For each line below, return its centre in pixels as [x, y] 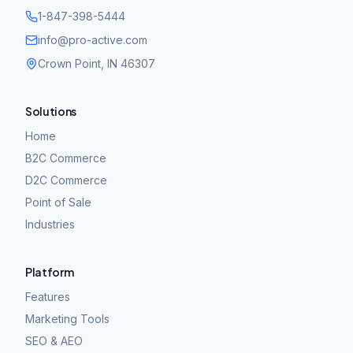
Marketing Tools [67, 319]
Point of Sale [58, 202]
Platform [50, 272]
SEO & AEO [54, 341]
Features [48, 297]
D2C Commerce [66, 180]
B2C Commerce [66, 158]
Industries [50, 224]
